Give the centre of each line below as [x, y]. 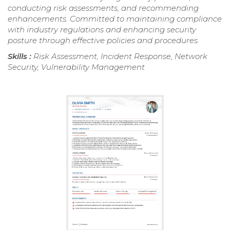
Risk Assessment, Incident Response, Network [120, 56]
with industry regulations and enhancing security [102, 30]
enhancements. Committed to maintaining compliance [115, 19]
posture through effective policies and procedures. [103, 41]
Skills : [21, 56]
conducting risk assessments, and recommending [103, 8]
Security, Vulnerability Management [76, 67]
